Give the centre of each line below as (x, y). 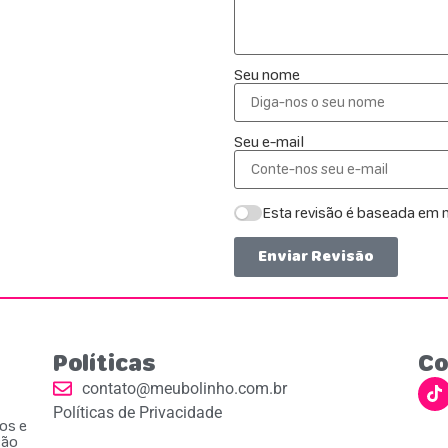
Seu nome (267, 74)
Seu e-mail (269, 141)
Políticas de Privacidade (137, 412)
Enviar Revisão (316, 256)
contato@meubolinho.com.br (184, 388)
